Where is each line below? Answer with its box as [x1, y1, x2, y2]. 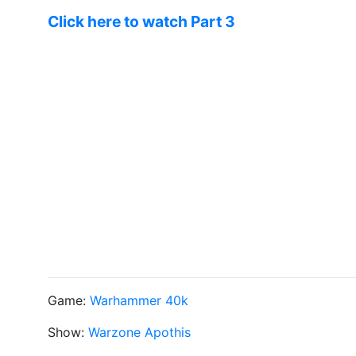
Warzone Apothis [88, 324, 191, 340]
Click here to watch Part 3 [48, 12, 235, 31]
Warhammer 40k [90, 292, 188, 308]
